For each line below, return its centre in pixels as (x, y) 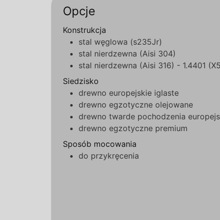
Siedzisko (81, 81)
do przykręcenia (109, 156)
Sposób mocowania (100, 144)
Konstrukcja (84, 30)
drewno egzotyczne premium (133, 128)
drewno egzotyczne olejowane (136, 105)
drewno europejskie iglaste (129, 93)
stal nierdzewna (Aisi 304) (127, 54)
